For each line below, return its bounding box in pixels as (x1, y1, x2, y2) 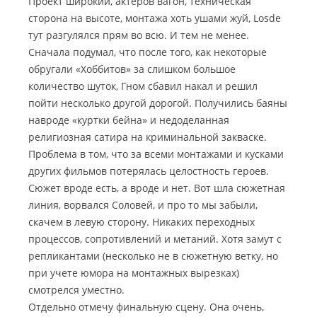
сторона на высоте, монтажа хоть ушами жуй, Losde (28, 11, 281, 25)
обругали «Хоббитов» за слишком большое (28, 62, 236, 76)
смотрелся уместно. (28, 283, 125, 296)
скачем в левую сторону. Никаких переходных (28, 215, 255, 229)
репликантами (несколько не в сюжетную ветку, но (28, 249, 278, 263)
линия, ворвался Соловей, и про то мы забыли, (28, 198, 258, 212)
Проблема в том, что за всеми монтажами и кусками (28, 147, 284, 161)
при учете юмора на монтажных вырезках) (28, 266, 239, 279)
